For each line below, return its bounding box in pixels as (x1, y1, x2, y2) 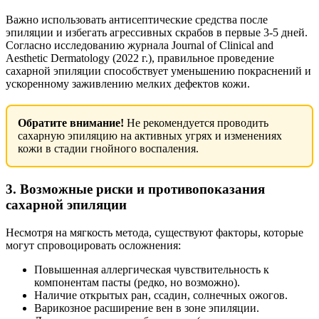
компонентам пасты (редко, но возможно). (34, 276, 240, 288)
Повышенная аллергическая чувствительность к (34, 263, 269, 276)
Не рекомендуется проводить (124, 117, 268, 129)
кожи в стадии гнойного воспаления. (18, 142, 199, 155)
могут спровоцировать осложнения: (6, 239, 181, 251)
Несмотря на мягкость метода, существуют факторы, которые (6, 226, 303, 239)
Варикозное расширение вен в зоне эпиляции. (34, 301, 259, 314)
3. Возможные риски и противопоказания (6, 182, 265, 197)
